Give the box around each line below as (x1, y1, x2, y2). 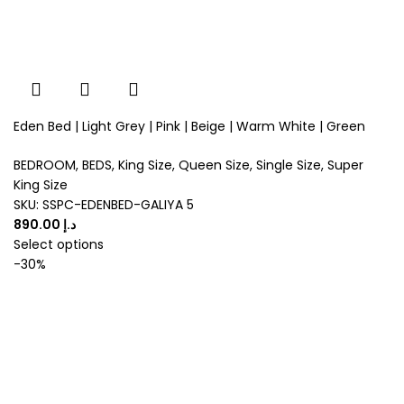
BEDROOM (14, 156, 76, 175)
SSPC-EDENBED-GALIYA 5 (42, 196, 194, 215)
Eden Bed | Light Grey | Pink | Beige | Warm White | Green (14, 117, 365, 136)
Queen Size (179, 156, 250, 175)
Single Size (256, 156, 321, 175)
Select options (14, 235, 104, 254)
